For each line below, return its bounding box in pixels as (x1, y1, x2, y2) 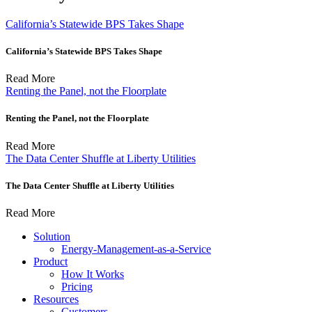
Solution (33, 230, 70, 242)
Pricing (61, 280, 93, 292)
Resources (33, 292, 79, 305)
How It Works (61, 267, 124, 280)
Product (33, 255, 68, 267)
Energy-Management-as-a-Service (61, 242, 211, 255)
